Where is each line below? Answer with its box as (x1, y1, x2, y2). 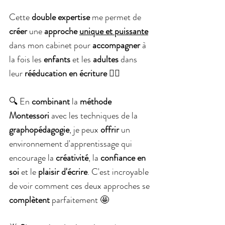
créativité (56, 151, 88, 164)
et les (72, 52, 93, 66)
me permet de (90, 10, 143, 24)
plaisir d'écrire (38, 165, 87, 178)
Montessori (9, 108, 51, 122)
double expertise (32, 10, 90, 24)
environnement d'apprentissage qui (9, 137, 134, 150)
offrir (100, 123, 121, 136)
